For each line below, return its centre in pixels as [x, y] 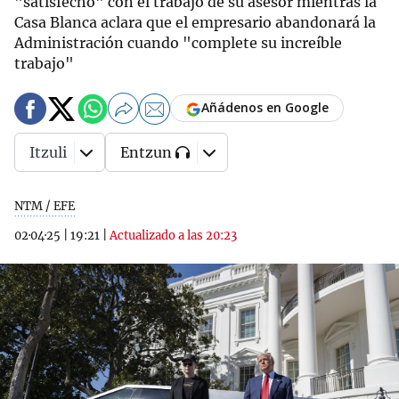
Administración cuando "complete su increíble [178, 43]
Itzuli [48, 152]
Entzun [146, 152]
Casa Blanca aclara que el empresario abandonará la [195, 22]
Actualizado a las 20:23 [173, 236]
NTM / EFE [45, 206]
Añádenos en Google [265, 108]
